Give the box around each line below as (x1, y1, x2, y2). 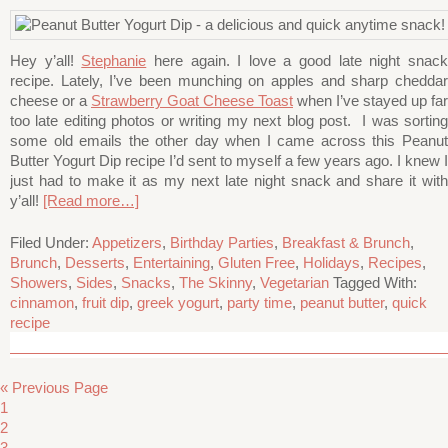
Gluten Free (218, 253, 295, 271)
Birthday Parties (170, 233, 274, 251)
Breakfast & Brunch (282, 233, 410, 251)
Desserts (65, 253, 125, 271)
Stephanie (81, 51, 147, 69)
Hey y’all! (10, 51, 82, 69)
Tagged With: (333, 273, 417, 291)
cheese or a (10, 91, 91, 109)
